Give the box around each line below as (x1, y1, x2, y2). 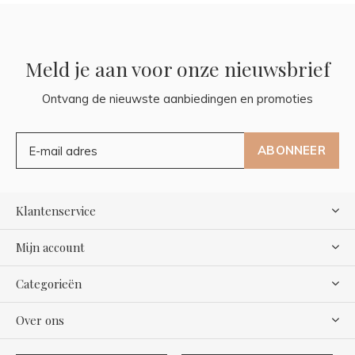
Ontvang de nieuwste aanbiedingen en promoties (42, 91, 313, 107)
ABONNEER (258, 143, 326, 158)
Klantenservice (16, 203, 96, 219)
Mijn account (16, 239, 85, 256)
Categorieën (16, 276, 82, 292)
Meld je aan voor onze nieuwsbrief (25, 55, 330, 82)
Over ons (16, 312, 64, 329)
